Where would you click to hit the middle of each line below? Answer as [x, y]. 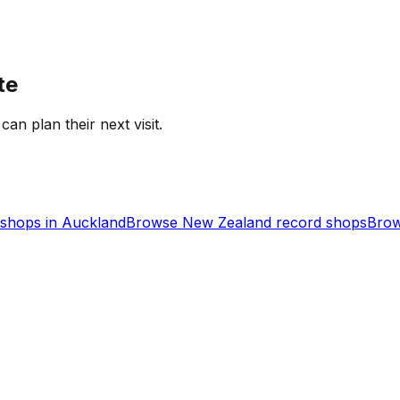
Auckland [94, 222]
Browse [154, 222]
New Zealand [227, 222]
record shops [319, 222]
